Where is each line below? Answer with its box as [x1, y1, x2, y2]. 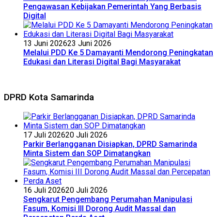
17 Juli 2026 [23, 130, 65, 140]
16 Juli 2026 [23, 186, 65, 195]
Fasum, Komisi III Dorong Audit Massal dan [23, 204, 176, 214]
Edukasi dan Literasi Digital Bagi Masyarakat [23, 57, 181, 66]
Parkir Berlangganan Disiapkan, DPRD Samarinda [23, 139, 197, 149]
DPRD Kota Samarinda [4, 92, 94, 103]
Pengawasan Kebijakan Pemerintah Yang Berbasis [23, 1, 201, 11]
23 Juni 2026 [67, 38, 111, 48]
